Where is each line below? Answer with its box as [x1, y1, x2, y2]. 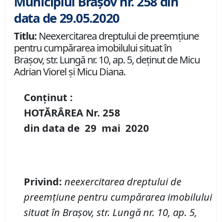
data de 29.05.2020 [14, 9, 119, 27]
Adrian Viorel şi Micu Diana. [14, 65, 125, 79]
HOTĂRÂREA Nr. [24, 106, 103, 120]
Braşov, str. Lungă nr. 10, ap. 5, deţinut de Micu [14, 53, 200, 67]
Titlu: [14, 29, 37, 43]
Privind [24, 174, 59, 189]
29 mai [85, 121, 125, 135]
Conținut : [24, 90, 73, 105]
